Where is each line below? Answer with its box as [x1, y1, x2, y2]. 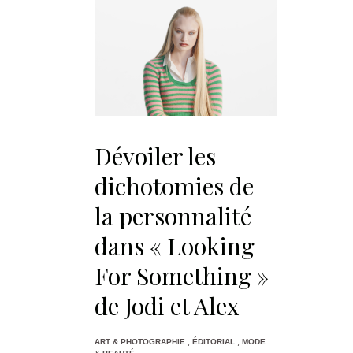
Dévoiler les [95, 139, 216, 172]
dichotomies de [95, 169, 254, 202]
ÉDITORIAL [192, 336, 235, 346]
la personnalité [95, 199, 251, 232]
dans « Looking [95, 229, 255, 262]
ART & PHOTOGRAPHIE [95, 336, 185, 346]
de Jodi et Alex [95, 289, 240, 321]
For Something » [95, 259, 269, 292]
